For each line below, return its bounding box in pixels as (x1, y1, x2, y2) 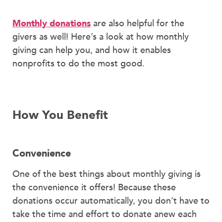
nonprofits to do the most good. (12, 57, 145, 70)
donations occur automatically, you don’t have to (12, 194, 210, 207)
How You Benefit (12, 107, 108, 123)
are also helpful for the (91, 17, 184, 30)
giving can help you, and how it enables (12, 44, 171, 57)
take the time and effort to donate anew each (12, 208, 197, 221)
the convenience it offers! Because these (12, 181, 176, 194)
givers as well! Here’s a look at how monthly (12, 31, 189, 44)
